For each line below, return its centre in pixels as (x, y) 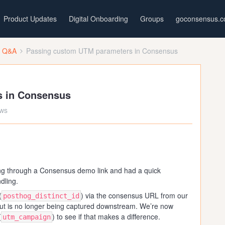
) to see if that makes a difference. (106, 216)
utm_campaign (27, 217)
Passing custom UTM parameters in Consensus (102, 51)
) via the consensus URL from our (134, 195)
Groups (152, 19)
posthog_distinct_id (41, 196)
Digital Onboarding (98, 19)
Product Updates (30, 19)
